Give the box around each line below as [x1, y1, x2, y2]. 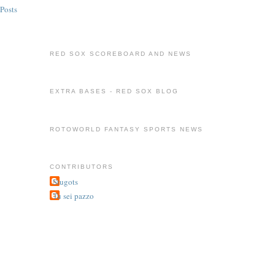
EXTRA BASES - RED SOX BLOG [49, 88, 179, 95]
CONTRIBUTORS [49, 163, 114, 171]
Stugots [52, 176, 78, 187]
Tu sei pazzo [52, 190, 94, 202]
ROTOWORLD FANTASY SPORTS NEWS [49, 125, 204, 133]
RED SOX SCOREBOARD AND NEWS [49, 50, 192, 57]
